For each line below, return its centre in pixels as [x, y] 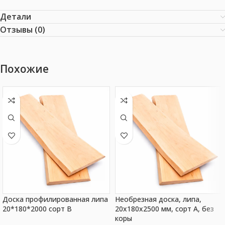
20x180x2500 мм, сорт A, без [164, 209]
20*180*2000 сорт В [37, 209]
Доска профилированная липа [55, 199]
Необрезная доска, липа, [158, 199]
